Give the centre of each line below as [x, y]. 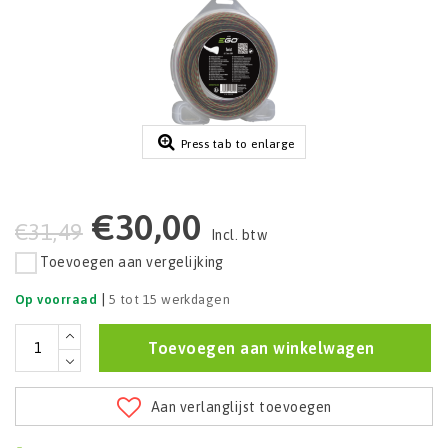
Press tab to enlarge [237, 144]
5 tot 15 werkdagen [169, 299]
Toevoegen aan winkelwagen [261, 347]
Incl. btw [239, 235]
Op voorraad [56, 299]
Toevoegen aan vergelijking [132, 262]
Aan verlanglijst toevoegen [241, 406]
